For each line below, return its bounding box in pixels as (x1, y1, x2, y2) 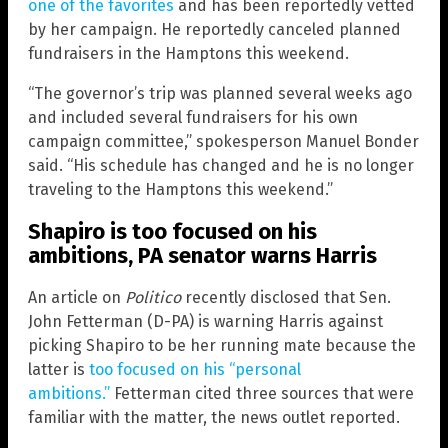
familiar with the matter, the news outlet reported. (28, 408, 400, 428)
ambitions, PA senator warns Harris (28, 242, 377, 270)
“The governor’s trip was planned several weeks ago (28, 83, 412, 103)
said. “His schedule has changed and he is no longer (28, 155, 414, 175)
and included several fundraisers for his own (28, 107, 358, 127)
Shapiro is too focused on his (28, 218, 317, 246)
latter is (28, 360, 89, 380)
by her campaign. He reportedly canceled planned (28, 19, 401, 39)
